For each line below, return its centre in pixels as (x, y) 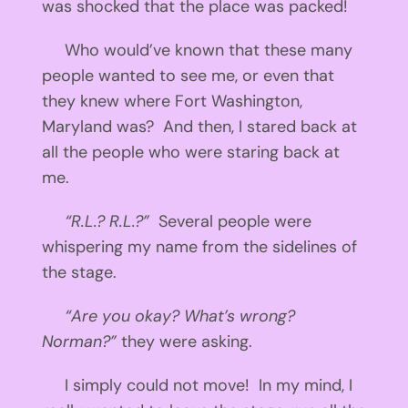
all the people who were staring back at (190, 152)
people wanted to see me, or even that (188, 75)
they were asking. (186, 341)
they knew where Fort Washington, (172, 101)
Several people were (235, 221)
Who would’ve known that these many (197, 50)
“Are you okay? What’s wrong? (168, 316)
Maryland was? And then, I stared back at (199, 126)
